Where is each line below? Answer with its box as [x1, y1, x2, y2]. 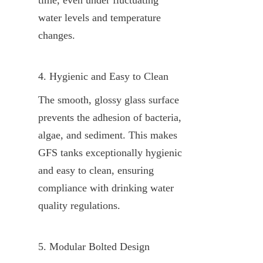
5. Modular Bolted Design [38, 240, 150, 252]
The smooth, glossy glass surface [38, 93, 179, 106]
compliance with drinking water [38, 181, 174, 194]
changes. [38, 29, 75, 41]
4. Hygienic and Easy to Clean [38, 70, 168, 82]
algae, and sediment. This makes [38, 129, 177, 141]
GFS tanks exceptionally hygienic [38, 146, 182, 159]
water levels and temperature [38, 11, 161, 23]
